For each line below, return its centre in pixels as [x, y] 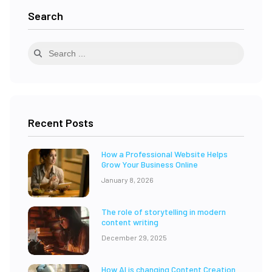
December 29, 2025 [134, 238]
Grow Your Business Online [149, 165]
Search [46, 16]
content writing [130, 222]
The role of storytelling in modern [163, 212]
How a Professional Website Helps [164, 154]
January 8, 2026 [127, 180]
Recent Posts [61, 123]
